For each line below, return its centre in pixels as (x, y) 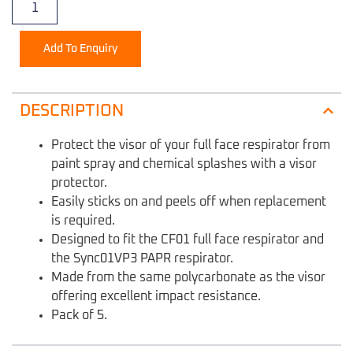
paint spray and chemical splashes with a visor (184, 164)
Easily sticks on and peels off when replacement (189, 202)
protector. (79, 183)
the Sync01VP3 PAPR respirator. (142, 259)
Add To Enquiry (80, 48)
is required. (83, 221)
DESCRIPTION (72, 111)
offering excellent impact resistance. (156, 297)
